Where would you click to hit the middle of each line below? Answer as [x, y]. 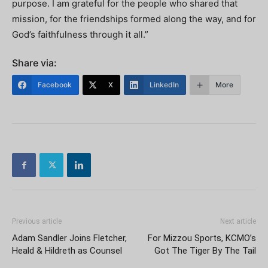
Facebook [55, 85]
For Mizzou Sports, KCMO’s [202, 238]
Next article [238, 221]
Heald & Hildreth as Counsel [67, 251]
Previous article [37, 221]
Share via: [34, 63]
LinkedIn [164, 85]
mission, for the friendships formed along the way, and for [134, 19]
